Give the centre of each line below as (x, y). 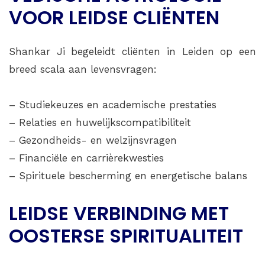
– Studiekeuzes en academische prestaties (113, 105)
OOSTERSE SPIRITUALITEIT (126, 236)
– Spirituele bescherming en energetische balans (128, 176)
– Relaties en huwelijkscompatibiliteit (100, 123)
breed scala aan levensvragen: (83, 70)
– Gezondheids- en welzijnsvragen (93, 140)
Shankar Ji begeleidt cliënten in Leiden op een (132, 52)
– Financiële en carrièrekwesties (86, 158)
